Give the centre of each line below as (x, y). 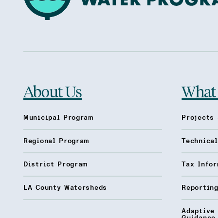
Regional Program (56, 141)
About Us (53, 91)
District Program (56, 164)
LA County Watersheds (65, 188)
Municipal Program (58, 118)
